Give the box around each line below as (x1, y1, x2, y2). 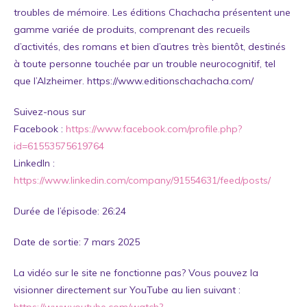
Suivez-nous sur (14, 105, 86, 118)
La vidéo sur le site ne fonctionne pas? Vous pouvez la (14, 266, 258, 279)
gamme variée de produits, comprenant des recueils (14, 23, 250, 36)
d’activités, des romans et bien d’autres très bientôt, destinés (14, 40, 286, 53)
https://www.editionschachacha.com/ (87, 74, 254, 87)
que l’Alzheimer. (14, 74, 87, 87)
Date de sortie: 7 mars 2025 (14, 235, 140, 248)
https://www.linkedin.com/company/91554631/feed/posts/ (14, 173, 271, 186)
